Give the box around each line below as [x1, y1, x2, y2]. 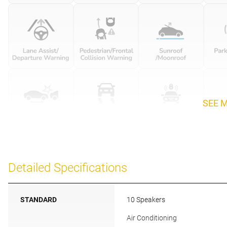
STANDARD [20, 195, 57, 204]
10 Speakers [127, 195, 165, 204]
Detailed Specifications [8, 160, 127, 175]
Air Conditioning [127, 213, 177, 222]
